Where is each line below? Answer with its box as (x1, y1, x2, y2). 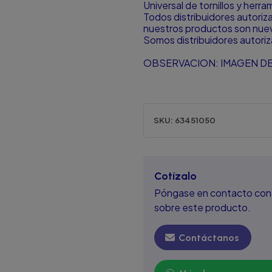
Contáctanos (176, 232, 239, 244)
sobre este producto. (154, 200, 251, 214)
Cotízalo (154, 169, 197, 182)
